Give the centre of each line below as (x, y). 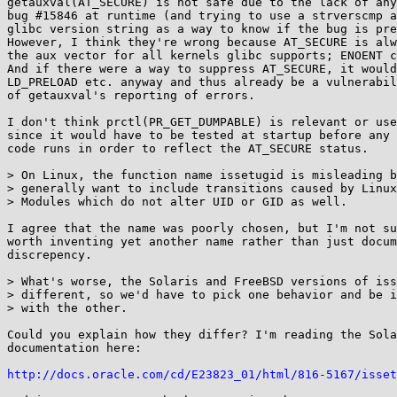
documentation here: (74, 348)
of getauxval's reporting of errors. (131, 95)
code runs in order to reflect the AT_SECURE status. (188, 148)
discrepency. (50, 255)
